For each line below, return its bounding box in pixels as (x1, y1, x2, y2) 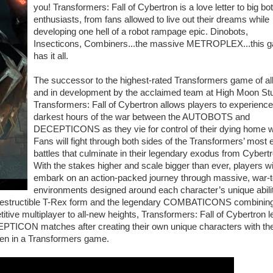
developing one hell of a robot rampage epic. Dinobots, (34, 27, 248, 37)
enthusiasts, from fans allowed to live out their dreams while (34, 15, 269, 25)
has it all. (34, 51, 68, 62)
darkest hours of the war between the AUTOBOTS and (34, 112, 250, 122)
